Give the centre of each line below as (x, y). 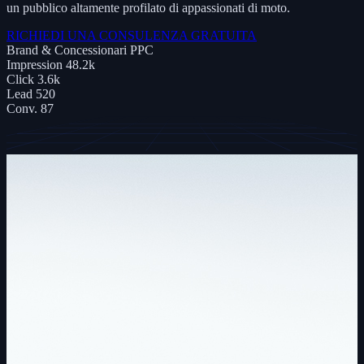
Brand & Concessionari (67, 50)
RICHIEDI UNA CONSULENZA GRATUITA (132, 35)
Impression (35, 64)
